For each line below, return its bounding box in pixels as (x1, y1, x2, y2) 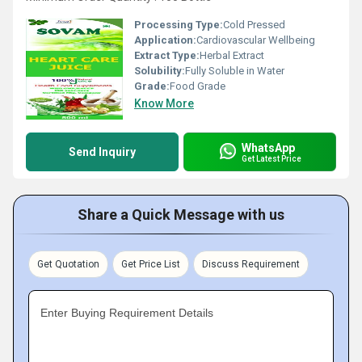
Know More (134, 97, 194, 110)
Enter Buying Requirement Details (40, 306, 213, 319)
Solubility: (134, 65, 185, 77)
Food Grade (170, 80, 225, 92)
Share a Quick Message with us (78, 206, 284, 223)
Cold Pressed (223, 19, 285, 31)
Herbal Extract (200, 49, 264, 61)
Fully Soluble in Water (185, 65, 284, 77)
